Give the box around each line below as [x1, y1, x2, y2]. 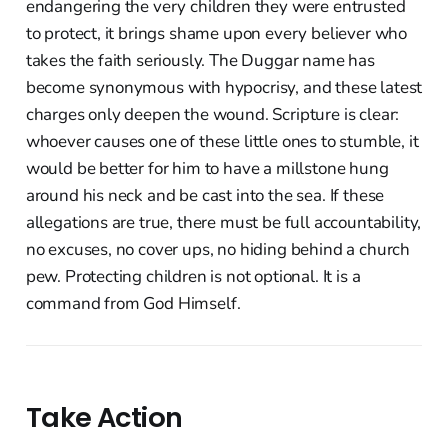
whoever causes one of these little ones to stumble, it [25, 130, 419, 154]
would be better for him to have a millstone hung [25, 157, 389, 181]
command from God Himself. [25, 292, 241, 316]
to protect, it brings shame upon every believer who [25, 22, 408, 46]
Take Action [25, 398, 183, 438]
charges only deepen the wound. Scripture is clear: [25, 103, 400, 127]
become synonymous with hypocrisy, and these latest [25, 76, 423, 100]
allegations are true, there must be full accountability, [25, 211, 422, 235]
